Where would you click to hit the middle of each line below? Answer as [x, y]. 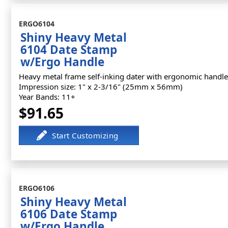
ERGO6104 [37, 24]
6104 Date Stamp [69, 50]
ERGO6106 [37, 188]
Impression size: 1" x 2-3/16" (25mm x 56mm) [101, 87]
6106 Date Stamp [69, 214]
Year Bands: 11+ [47, 97]
